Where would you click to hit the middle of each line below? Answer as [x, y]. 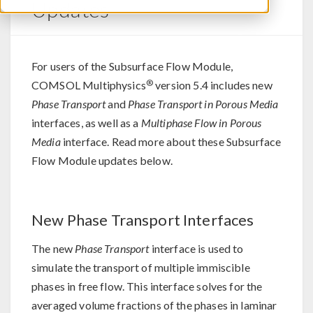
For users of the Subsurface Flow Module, [132, 66]
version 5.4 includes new [213, 85]
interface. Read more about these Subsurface [171, 141]
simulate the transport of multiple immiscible [141, 267]
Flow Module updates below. [102, 160]
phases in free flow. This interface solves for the [147, 286]
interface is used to [196, 248]
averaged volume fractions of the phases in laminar [154, 305]
